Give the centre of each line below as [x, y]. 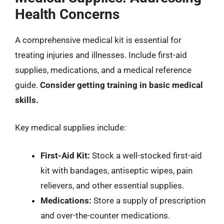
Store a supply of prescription [148, 200]
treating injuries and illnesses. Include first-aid [101, 55]
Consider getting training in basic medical [121, 85]
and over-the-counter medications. [105, 215]
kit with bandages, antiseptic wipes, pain [116, 170]
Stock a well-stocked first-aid [146, 155]
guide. [27, 85]
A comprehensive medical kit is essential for [98, 40]
